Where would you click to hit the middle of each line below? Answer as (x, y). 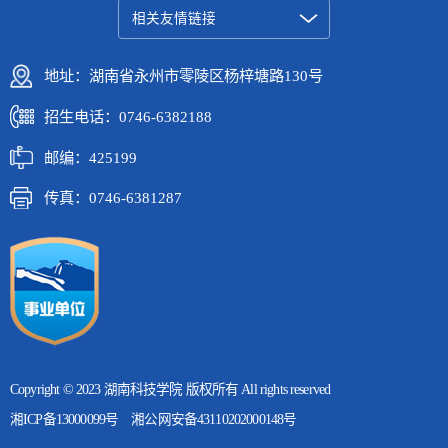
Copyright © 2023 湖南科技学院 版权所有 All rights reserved (170, 390)
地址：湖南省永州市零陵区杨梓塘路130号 (183, 76)
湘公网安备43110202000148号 (214, 420)
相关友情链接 (173, 18)
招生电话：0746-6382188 (128, 116)
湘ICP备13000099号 (64, 420)
